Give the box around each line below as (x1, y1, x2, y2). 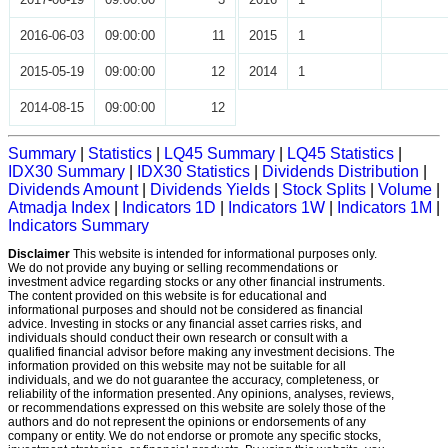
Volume (378, 181, 432, 199)
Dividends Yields (150, 181, 270, 199)
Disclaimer (8, 247, 70, 262)
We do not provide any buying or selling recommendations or (8, 261, 338, 276)
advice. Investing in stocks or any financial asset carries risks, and (8, 317, 362, 332)
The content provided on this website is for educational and (8, 289, 327, 304)
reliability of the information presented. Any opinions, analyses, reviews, (8, 387, 394, 402)
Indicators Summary (8, 217, 149, 235)
